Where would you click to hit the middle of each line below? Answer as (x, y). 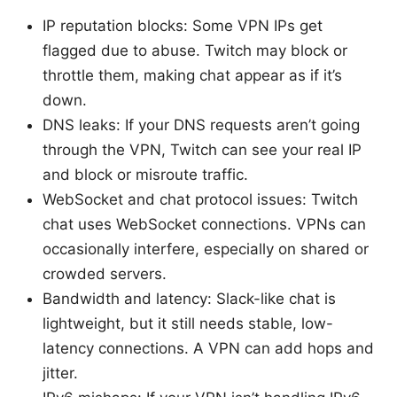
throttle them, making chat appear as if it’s (192, 76)
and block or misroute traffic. (145, 175)
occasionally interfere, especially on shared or (206, 249)
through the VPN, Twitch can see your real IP (202, 150)
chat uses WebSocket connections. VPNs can (204, 225)
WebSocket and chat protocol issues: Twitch (200, 200)
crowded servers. (105, 274)
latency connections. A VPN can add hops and (208, 349)
